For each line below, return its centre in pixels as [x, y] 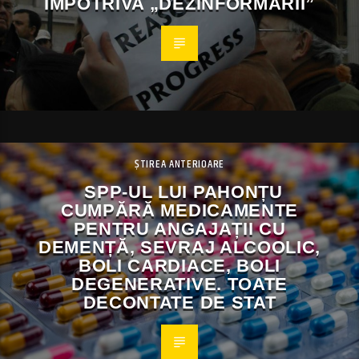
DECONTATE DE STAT [179, 303]
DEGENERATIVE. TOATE [179, 284]
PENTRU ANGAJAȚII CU [179, 229]
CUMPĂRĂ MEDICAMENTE [179, 211]
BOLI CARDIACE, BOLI [179, 266]
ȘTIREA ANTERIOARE [179, 165]
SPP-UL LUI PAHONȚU [184, 192]
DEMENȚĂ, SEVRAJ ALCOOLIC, [179, 248]
